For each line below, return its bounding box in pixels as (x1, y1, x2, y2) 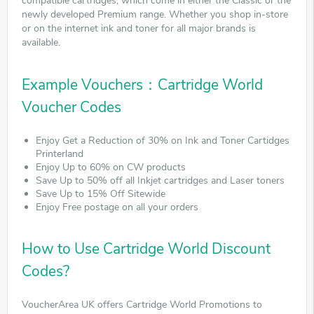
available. (22, 35, 60, 49)
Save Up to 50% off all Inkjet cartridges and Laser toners (36, 173, 285, 187)
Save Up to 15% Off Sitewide (36, 186, 165, 200)
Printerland (36, 146, 83, 161)
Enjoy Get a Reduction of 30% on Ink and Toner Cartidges (36, 133, 289, 147)
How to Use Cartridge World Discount (22, 238, 271, 259)
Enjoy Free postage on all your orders (36, 200, 198, 214)
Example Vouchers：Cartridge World (22, 74, 263, 95)
